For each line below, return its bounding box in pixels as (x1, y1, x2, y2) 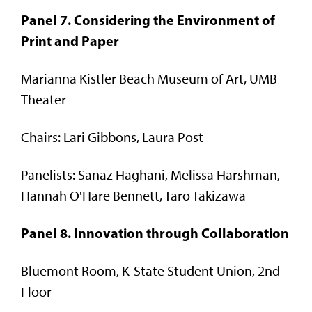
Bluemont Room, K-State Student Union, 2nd (21, 262, 280, 279)
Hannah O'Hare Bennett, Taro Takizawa (21, 187, 246, 204)
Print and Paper (21, 31, 119, 49)
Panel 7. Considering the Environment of (21, 10, 275, 29)
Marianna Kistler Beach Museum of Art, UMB (21, 70, 277, 87)
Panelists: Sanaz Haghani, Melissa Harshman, (21, 166, 280, 183)
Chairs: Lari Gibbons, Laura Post (21, 128, 203, 146)
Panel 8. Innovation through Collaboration (21, 224, 289, 242)
